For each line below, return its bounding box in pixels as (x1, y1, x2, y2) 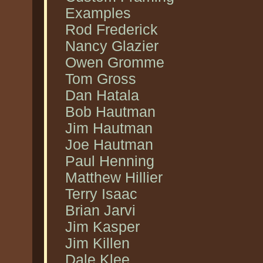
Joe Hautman (65, 137, 153, 153)
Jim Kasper (65, 219, 140, 235)
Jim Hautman (65, 120, 153, 136)
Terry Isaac (65, 186, 137, 202)
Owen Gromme (65, 55, 164, 70)
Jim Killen (65, 235, 130, 251)
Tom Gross (65, 71, 136, 87)
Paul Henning (65, 153, 154, 169)
